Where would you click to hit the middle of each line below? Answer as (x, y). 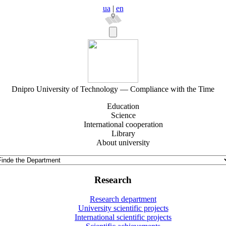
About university (123, 143)
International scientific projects (123, 217)
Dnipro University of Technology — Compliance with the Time (113, 89)
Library (123, 133)
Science (123, 115)
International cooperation (123, 124)
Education (123, 106)
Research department (123, 199)
